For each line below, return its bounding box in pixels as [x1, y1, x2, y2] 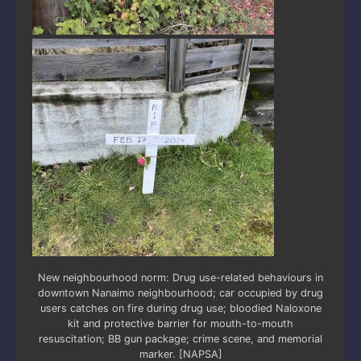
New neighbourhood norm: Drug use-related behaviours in [38, 271, 323, 284]
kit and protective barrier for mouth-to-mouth [68, 317, 293, 330]
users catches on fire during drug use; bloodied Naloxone [39, 301, 322, 314]
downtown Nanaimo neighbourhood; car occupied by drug [38, 286, 323, 299]
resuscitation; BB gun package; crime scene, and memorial [39, 332, 322, 345]
